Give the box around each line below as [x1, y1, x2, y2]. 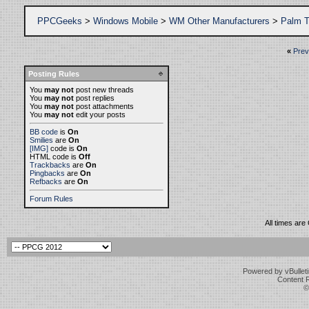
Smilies [30, 136, 53, 144]
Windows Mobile [93, 16, 158, 26]
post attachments [74, 102, 134, 110]
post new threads [74, 86, 134, 94]
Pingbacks [30, 169, 65, 177]
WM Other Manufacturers [169, 16, 270, 26]
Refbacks [30, 177, 62, 186]
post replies [74, 94, 114, 102]
